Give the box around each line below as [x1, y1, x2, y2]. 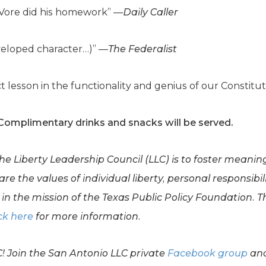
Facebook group [167, 248, 248, 259]
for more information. [33, 211, 141, 222]
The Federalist [108, 43, 177, 55]
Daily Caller [123, 7, 178, 18]
